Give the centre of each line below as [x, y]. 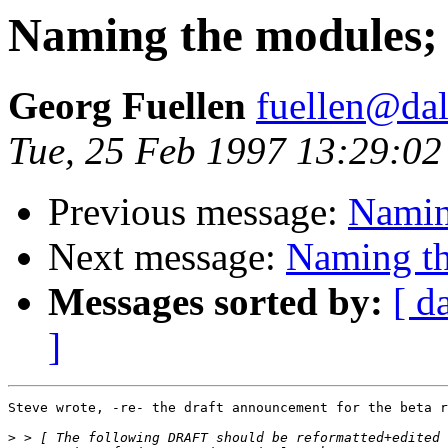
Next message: [167, 257]
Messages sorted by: [215, 302]
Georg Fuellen [132, 106]
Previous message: [198, 212]
